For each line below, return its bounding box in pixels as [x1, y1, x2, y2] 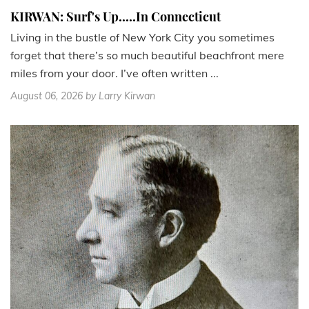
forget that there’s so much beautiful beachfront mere [10, 48, 284, 62]
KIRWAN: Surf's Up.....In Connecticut [10, 8, 221, 25]
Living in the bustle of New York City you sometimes [10, 30, 275, 44]
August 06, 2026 [10, 89, 83, 102]
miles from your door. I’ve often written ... [10, 66, 219, 80]
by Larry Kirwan [86, 89, 155, 102]
